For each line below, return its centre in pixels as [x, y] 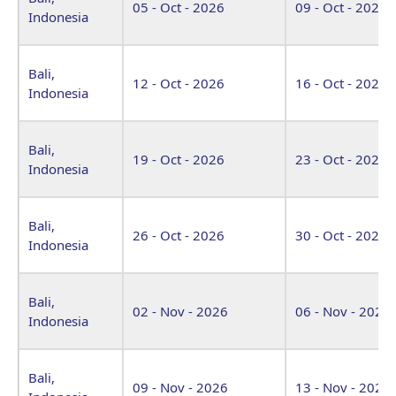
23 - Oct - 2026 [341, 159]
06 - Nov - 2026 [343, 311]
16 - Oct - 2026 [341, 83]
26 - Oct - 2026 [179, 235]
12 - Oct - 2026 [179, 83]
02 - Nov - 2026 [180, 311]
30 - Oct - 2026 [341, 235]
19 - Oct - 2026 [179, 159]
